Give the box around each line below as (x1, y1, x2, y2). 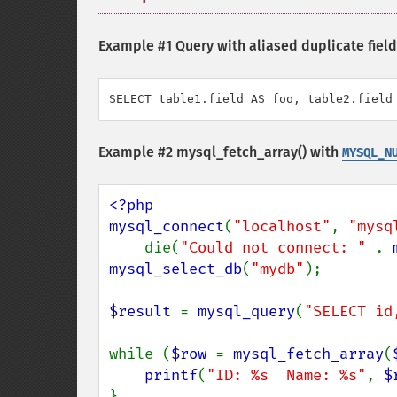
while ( (109, 345, 171, 363)
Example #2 (98, 144, 176, 160)
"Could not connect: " (180, 238, 375, 257)
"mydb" (251, 260, 304, 278)
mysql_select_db (109, 260, 242, 278)
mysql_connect (109, 217, 224, 236)
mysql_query (198, 302, 295, 321)
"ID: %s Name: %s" (206, 366, 366, 385)
